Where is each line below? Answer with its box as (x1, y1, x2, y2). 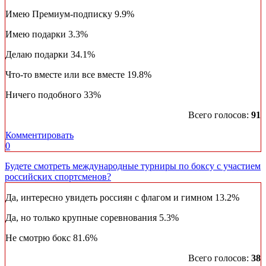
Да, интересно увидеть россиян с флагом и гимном (5, 192, 215, 203)
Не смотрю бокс (5, 233, 73, 243)
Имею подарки (5, 29, 68, 40)
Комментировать (5, 130, 74, 141)
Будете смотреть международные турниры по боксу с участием (5, 161, 261, 172)
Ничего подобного (5, 90, 84, 100)
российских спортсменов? (5, 172, 111, 182)
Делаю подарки (5, 49, 71, 60)
